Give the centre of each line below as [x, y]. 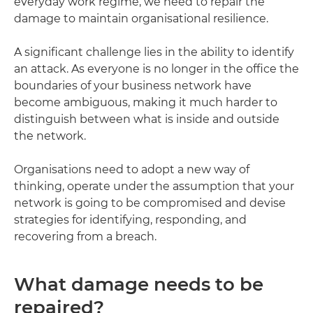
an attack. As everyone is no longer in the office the [156, 69]
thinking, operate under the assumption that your [154, 186]
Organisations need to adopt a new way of [132, 169]
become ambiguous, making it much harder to [146, 102]
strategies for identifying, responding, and [130, 220]
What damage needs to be [139, 284]
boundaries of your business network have [133, 86]
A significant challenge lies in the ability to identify [154, 52]
